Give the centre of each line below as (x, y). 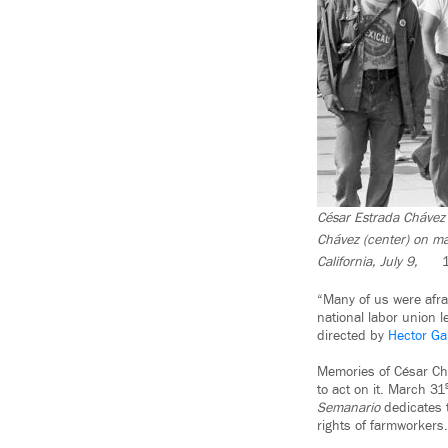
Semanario (348, 408)
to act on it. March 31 (381, 390)
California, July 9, (369, 262)
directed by (352, 336)
